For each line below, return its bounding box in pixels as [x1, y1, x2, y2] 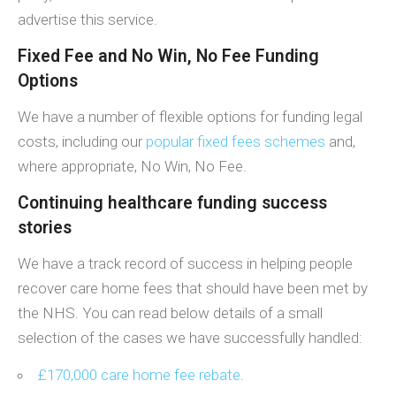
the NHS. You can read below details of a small [18, 303, 323, 322]
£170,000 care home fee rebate [38, 365, 240, 384]
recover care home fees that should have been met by [18, 278, 368, 297]
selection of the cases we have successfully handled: [18, 328, 362, 346]
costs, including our [18, 132, 146, 150]
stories [18, 217, 72, 238]
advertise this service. [18, 10, 157, 28]
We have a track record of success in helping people [18, 254, 353, 272]
